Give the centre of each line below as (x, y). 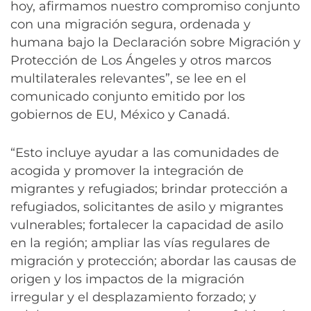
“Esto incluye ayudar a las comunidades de (145, 153)
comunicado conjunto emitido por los (128, 97)
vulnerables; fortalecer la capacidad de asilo (147, 225)
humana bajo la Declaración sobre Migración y (155, 43)
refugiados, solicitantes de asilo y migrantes (147, 207)
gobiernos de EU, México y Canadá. (120, 115)
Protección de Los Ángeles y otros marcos (141, 61)
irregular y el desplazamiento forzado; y (133, 297)
